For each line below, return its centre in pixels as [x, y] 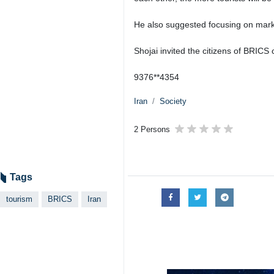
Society [173, 101]
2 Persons [152, 129]
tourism [19, 199]
